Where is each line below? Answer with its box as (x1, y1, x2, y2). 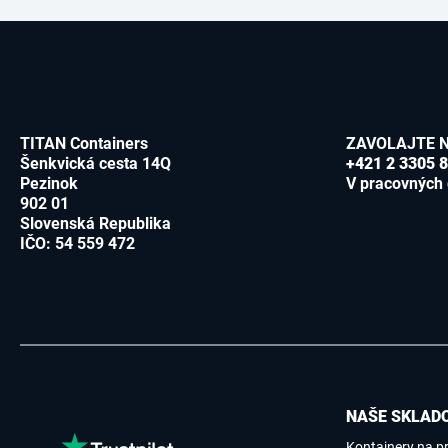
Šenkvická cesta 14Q (20, 154, 171, 174)
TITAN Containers (20, 134, 148, 154)
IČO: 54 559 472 (20, 234, 135, 254)
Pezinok (20, 174, 82, 194)
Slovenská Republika (20, 214, 171, 234)
